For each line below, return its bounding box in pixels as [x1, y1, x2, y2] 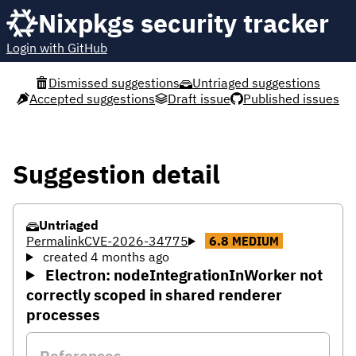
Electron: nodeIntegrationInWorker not [42, 265, 323, 284]
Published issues [243, 91, 339, 106]
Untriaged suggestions [192, 75, 320, 91]
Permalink [26, 233, 84, 249]
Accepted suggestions [29, 91, 155, 106]
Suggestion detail [13, 157, 220, 191]
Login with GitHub [6, 40, 107, 56]
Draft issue [168, 91, 230, 106]
